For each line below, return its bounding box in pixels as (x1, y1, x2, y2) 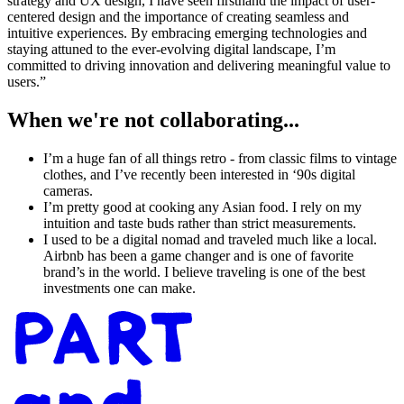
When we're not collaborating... (7, 107, 299, 132)
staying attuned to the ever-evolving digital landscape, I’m (7, 41, 335, 57)
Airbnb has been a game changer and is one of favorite (43, 247, 353, 263)
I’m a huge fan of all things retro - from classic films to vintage (43, 150, 397, 166)
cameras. (43, 182, 93, 198)
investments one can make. (43, 280, 196, 296)
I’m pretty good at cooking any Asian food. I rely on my (43, 198, 362, 215)
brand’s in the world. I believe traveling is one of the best (43, 263, 365, 280)
